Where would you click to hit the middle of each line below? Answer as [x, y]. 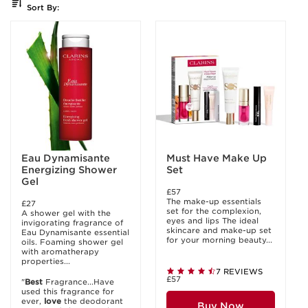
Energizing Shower [69, 170]
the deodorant [92, 301]
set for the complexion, [214, 211]
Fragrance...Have [78, 282]
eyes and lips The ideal [212, 221]
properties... [46, 261]
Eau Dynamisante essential [75, 232]
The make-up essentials [214, 201]
